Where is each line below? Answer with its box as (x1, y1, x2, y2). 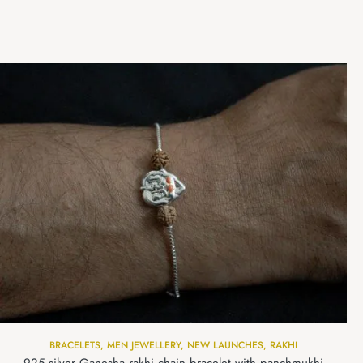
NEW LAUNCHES (187, 338, 263, 353)
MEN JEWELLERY (107, 338, 181, 353)
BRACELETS (49, 338, 100, 353)
